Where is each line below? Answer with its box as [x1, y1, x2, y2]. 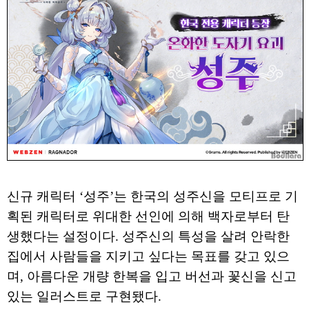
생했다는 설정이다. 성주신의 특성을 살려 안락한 [7, 229, 290, 244]
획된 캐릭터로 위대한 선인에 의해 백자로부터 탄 [7, 209, 290, 224]
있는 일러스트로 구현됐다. [7, 289, 165, 304]
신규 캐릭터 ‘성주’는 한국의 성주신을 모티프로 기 [7, 189, 298, 204]
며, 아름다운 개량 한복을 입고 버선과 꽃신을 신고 [7, 269, 297, 284]
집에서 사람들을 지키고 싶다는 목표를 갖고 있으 [7, 249, 290, 264]
